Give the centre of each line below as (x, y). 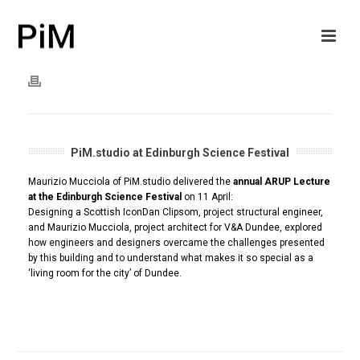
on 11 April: (207, 197)
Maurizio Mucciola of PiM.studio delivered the (131, 182)
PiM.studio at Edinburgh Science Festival (180, 153)
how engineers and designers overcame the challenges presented (176, 243)
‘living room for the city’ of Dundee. (105, 273)
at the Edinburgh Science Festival (105, 197)
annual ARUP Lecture (282, 182)
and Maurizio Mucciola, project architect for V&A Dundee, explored (175, 227)
